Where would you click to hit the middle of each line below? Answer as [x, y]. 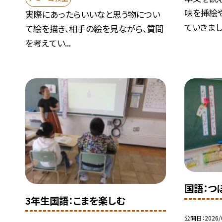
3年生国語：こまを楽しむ [75, 200]
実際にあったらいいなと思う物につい [93, 14]
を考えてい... [48, 43]
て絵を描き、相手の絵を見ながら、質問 [95, 29]
